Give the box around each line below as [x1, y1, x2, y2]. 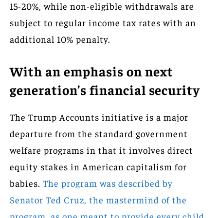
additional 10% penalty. [10, 33, 110, 45]
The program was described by [43, 177, 173, 189]
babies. [10, 177, 43, 189]
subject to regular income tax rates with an [10, 16, 196, 28]
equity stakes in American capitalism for [10, 160, 187, 172]
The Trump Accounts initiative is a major [10, 110, 188, 123]
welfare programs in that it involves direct [10, 144, 193, 156]
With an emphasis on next [10, 62, 173, 79]
